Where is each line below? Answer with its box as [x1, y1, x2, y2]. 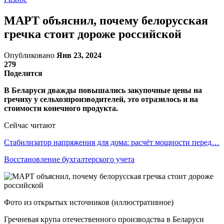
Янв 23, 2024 [56, 50, 101, 59]
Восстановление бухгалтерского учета [4, 154, 134, 163]
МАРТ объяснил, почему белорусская [4, 13, 208, 27]
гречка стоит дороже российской [4, 27, 181, 40]
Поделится [4, 68, 42, 77]
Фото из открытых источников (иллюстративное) [4, 197, 173, 206]
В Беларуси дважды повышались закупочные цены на [4, 85, 202, 94]
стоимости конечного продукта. [4, 103, 118, 112]
